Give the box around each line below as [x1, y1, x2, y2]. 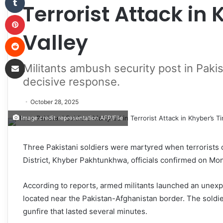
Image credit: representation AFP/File [19, 114, 123, 121]
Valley [23, 28, 88, 57]
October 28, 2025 [30, 98, 79, 106]
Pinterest [24, 10, 53, 18]
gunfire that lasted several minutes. [23, 206, 147, 216]
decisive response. [23, 75, 120, 88]
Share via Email [24, 54, 40, 62]
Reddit [24, 32, 44, 40]
